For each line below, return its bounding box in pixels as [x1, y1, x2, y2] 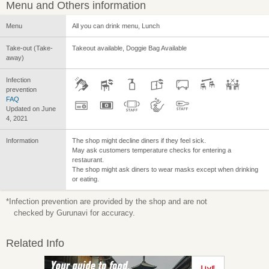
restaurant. [72, 156, 104, 164]
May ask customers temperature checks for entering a [72, 147, 231, 154]
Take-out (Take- [6, 44, 53, 52]
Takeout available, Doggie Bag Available [72, 44, 187, 52]
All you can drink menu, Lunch [72, 22, 160, 30]
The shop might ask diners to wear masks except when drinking [72, 166, 258, 174]
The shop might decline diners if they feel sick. [72, 137, 206, 145]
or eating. [72, 175, 99, 183]
